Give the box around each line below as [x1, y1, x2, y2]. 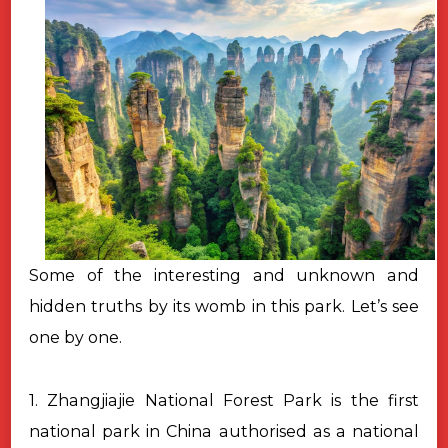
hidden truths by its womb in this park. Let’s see [29, 296, 419, 316]
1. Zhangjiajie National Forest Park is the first [29, 390, 419, 410]
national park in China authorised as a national [29, 421, 419, 441]
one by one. [29, 327, 122, 347]
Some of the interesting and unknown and [29, 265, 419, 285]
